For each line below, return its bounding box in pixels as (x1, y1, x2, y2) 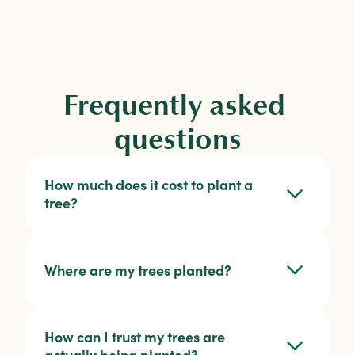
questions (113, 120, 242, 159)
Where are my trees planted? (44, 261, 231, 280)
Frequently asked (63, 86, 285, 125)
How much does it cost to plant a (44, 176, 253, 195)
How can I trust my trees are (44, 328, 225, 347)
